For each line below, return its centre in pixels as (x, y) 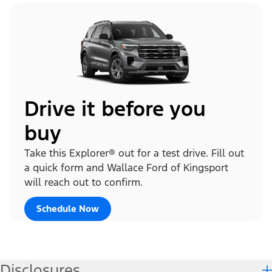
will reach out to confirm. (83, 182)
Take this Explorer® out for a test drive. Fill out (134, 153)
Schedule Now (68, 208)
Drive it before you (115, 109)
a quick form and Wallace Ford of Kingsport (126, 167)
